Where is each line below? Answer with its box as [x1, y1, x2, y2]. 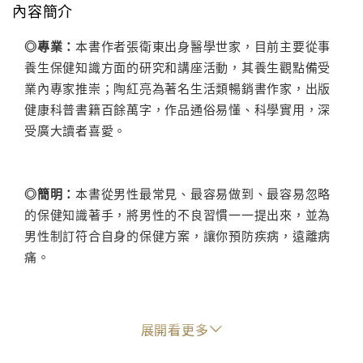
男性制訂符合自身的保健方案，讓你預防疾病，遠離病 [24, 227, 331, 245]
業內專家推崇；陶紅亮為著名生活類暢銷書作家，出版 [24, 79, 331, 97]
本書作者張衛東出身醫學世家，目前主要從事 [75, 37, 331, 55]
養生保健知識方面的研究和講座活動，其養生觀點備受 [24, 58, 331, 76]
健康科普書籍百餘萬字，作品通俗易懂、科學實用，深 [24, 100, 331, 118]
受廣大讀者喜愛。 [24, 122, 126, 139]
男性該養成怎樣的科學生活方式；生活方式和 [75, 311, 331, 329]
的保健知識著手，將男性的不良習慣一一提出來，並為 [24, 206, 331, 224]
